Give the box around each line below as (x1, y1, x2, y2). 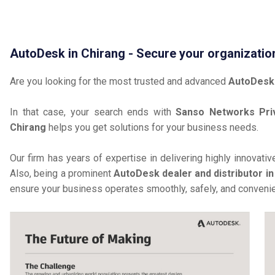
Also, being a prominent (10, 168, 114, 179)
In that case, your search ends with (10, 106, 176, 118)
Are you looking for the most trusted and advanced (10, 76, 229, 87)
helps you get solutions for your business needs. (46, 122, 259, 133)
